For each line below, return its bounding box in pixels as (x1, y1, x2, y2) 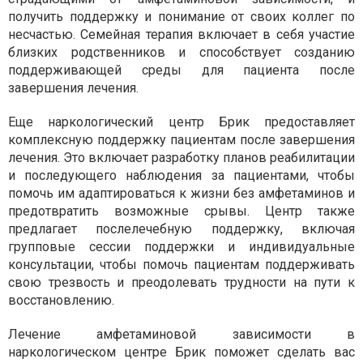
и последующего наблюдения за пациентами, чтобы (8, 167, 355, 183)
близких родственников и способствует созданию (8, 44, 355, 60)
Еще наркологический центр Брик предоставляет (8, 113, 355, 130)
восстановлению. (8, 292, 114, 308)
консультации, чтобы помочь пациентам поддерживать (8, 256, 355, 272)
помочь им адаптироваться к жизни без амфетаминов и (8, 185, 355, 201)
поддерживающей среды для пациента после (8, 62, 355, 78)
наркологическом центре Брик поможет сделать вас (8, 344, 355, 360)
